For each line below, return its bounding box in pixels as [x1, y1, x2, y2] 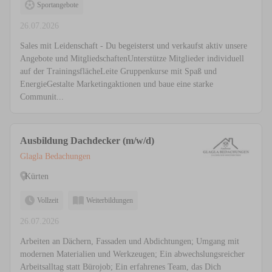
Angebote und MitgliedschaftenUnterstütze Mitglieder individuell [20, 54, 244, 64]
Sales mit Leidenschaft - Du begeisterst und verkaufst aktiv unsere [20, 41, 247, 51]
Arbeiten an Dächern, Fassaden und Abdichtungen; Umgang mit [20, 237, 239, 246]
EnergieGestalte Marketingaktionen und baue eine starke [20, 80, 213, 89]
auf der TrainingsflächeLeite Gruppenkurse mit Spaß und [20, 67, 217, 76]
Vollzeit [37, 196, 58, 205]
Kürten [25, 171, 49, 181]
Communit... [20, 92, 64, 102]
